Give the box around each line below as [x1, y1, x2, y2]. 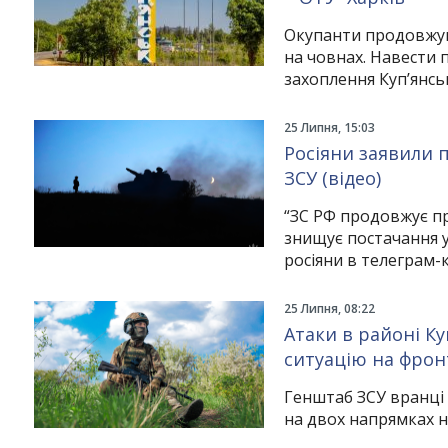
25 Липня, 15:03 [283, 119, 375, 136]
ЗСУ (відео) [283, 166, 381, 190]
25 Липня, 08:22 [283, 300, 375, 317]
